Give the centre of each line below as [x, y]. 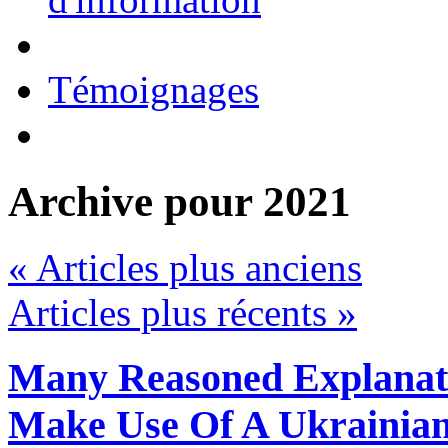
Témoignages [153, 89]
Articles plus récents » [182, 313]
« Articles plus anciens [185, 268]
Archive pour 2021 [179, 201]
